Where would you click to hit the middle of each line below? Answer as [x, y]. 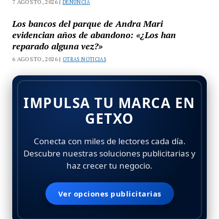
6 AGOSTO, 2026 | [37, 59]
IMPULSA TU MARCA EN [109, 102]
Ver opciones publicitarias [109, 193]
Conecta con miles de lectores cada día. [109, 141]
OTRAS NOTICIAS [85, 59]
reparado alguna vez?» [57, 46]
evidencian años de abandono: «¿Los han [94, 34]
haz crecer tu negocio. [109, 165]
